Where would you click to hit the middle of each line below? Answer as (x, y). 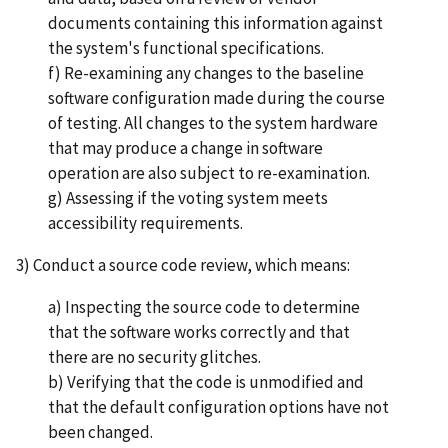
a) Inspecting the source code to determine (204, 306)
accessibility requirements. (145, 222)
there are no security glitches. (159, 356)
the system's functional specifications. (190, 47)
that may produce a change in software (185, 147)
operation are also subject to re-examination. (213, 172)
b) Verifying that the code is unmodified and (206, 381)
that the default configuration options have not (218, 406)
